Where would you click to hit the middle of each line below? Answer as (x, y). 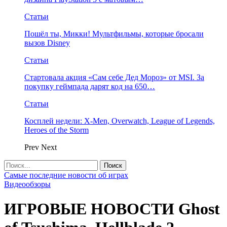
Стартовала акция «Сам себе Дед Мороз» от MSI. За (114, 77)
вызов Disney (47, 43)
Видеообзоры (27, 184)
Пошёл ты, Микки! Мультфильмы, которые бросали (114, 34)
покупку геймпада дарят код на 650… (90, 86)
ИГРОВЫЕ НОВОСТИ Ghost (112, 209)
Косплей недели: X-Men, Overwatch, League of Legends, (120, 121)
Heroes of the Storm (56, 130)
